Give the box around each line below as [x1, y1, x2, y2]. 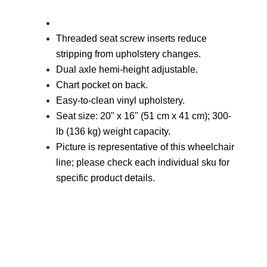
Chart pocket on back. [56, 80, 148, 90]
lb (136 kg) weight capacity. [56, 126, 170, 136]
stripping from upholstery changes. [56, 49, 201, 59]
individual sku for [158, 157, 229, 167]
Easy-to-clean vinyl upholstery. [56, 95, 185, 105]
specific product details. [56, 173, 155, 183]
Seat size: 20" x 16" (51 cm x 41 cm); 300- [56, 111, 231, 121]
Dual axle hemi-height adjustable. [56, 64, 198, 74]
